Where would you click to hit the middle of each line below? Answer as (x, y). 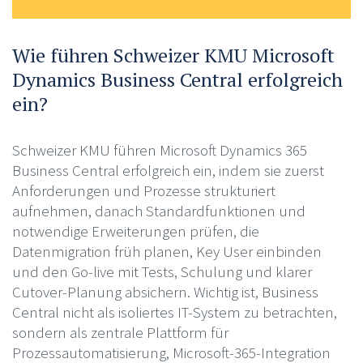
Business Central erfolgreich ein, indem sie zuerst (168, 170)
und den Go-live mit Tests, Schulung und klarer (162, 271)
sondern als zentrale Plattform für (120, 332)
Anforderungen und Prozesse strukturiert (143, 190)
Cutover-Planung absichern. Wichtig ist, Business (165, 291)
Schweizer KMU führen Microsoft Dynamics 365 (159, 149)
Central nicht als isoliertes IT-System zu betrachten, (174, 312)
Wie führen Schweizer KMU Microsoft (173, 55)
